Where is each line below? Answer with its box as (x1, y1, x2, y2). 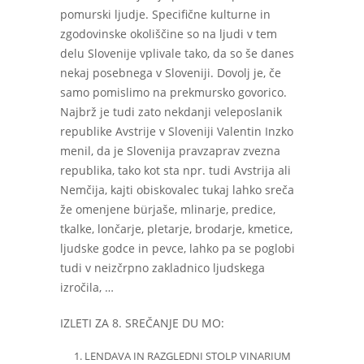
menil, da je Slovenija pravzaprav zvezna (60, 143, 280, 158)
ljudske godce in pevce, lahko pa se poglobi (60, 240, 295, 256)
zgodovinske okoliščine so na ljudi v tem (60, 26, 277, 41)
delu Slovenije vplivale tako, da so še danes (60, 45, 294, 61)
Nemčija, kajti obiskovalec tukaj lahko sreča (60, 182, 294, 197)
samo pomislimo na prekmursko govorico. (60, 84, 287, 100)
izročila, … (60, 279, 114, 295)
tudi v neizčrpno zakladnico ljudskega (60, 260, 265, 275)
